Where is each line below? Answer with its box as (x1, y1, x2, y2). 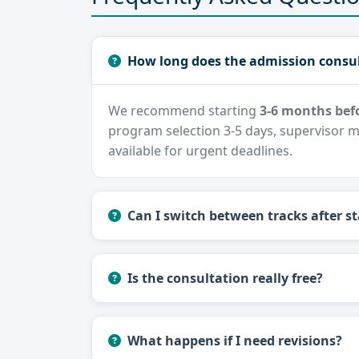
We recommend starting (108, 102, 260, 120)
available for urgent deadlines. (108, 142, 292, 160)
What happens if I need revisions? (127, 332, 342, 350)
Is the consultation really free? (127, 269, 323, 288)
